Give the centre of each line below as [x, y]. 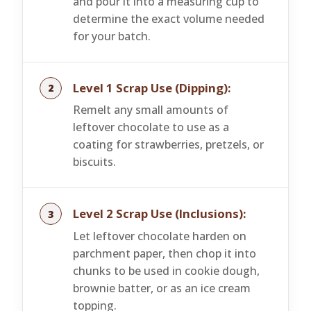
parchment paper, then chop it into [165, 253]
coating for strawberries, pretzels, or [168, 145]
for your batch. [112, 36]
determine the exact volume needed [169, 19]
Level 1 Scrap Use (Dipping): [152, 88]
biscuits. [94, 162]
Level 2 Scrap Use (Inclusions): [160, 214]
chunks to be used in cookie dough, [166, 270]
